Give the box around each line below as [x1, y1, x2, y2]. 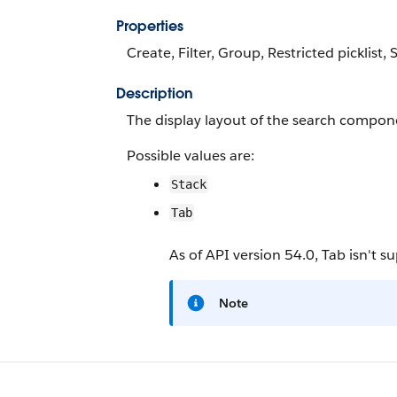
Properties [116, 17, 183, 35]
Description [116, 84, 193, 103]
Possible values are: [127, 146, 254, 165]
